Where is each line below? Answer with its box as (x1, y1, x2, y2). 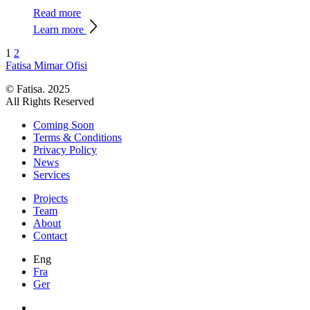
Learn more (33, 24, 86, 36)
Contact (33, 230, 67, 242)
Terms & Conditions (33, 131, 122, 144)
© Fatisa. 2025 (6, 83, 70, 95)
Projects (33, 192, 68, 205)
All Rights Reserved (6, 95, 94, 108)
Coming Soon (33, 119, 94, 131)
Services (33, 169, 70, 181)
